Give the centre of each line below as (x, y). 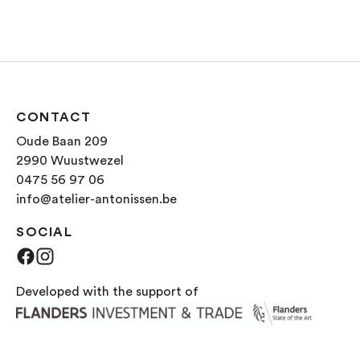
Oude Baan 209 (62, 141)
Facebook (63, 255)
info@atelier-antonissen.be (96, 199)
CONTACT (54, 117)
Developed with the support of (107, 291)
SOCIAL (45, 232)
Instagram (84, 255)
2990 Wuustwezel (70, 160)
